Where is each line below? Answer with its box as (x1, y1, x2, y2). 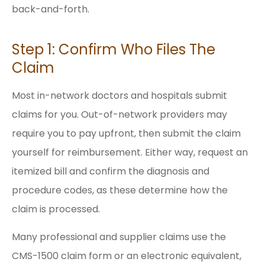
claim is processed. (12, 202, 100, 216)
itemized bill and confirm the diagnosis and (12, 164, 209, 179)
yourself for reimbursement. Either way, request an (12, 146, 248, 160)
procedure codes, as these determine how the (12, 183, 228, 198)
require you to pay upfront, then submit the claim (12, 127, 241, 141)
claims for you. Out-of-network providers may (12, 108, 227, 122)
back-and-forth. (12, 2, 89, 17)
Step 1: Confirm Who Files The (12, 40, 215, 60)
